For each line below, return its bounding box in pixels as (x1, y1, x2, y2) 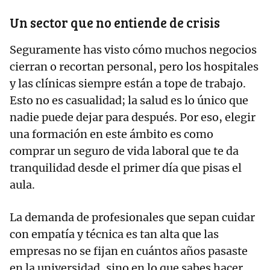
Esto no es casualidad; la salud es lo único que (10, 93, 248, 108)
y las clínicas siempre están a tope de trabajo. (10, 77, 246, 91)
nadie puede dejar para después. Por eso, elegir (10, 110, 256, 125)
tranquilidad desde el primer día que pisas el (10, 161, 242, 175)
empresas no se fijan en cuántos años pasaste (10, 244, 248, 259)
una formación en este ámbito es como (10, 127, 213, 142)
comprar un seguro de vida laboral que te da (10, 144, 239, 159)
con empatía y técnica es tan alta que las (10, 227, 219, 242)
